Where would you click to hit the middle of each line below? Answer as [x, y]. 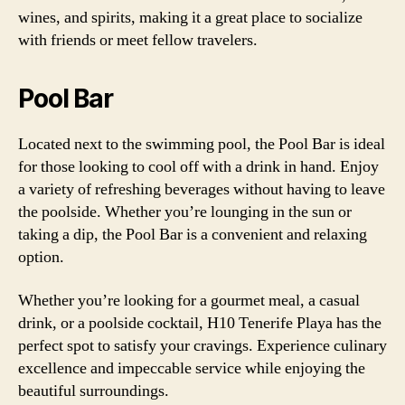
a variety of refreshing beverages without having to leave [202, 189]
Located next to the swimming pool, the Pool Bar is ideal [202, 144]
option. [41, 257]
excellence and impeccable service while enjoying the [192, 368]
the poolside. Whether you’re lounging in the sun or [185, 212]
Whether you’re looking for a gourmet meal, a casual [189, 300]
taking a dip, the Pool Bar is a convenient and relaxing [193, 235]
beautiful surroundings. [94, 391]
